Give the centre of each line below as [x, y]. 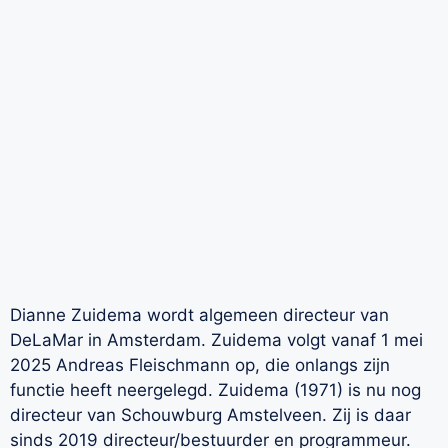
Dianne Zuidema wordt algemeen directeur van [199, 314]
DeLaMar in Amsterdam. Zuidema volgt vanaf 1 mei [216, 339]
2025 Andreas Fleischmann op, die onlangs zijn [200, 364]
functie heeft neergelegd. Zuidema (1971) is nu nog [215, 389]
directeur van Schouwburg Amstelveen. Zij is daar [210, 414]
